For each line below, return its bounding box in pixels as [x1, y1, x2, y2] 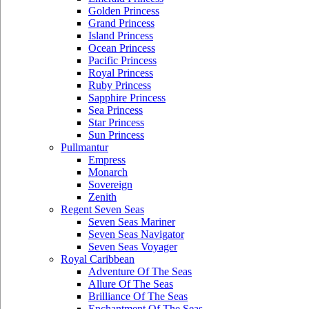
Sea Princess [88, 104, 143, 116]
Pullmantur [61, 141, 108, 153]
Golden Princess [88, 5, 159, 17]
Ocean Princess [88, 42, 155, 54]
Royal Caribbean [61, 253, 134, 265]
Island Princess [88, 30, 153, 41]
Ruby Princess [88, 79, 151, 91]
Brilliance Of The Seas [88, 290, 188, 302]
